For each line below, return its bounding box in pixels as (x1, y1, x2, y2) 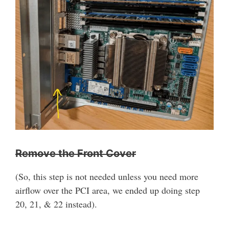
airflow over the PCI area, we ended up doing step (15, 184, 200, 197)
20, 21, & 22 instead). (15, 198, 97, 211)
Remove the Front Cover (15, 147, 136, 160)
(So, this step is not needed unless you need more (15, 170, 198, 183)
